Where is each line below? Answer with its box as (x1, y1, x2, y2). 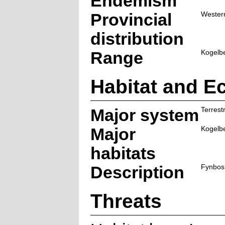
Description (90, 163, 184, 182)
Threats (90, 189, 162, 212)
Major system (90, 105, 199, 125)
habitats (90, 144, 156, 163)
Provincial (90, 10, 172, 29)
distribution (90, 29, 184, 48)
